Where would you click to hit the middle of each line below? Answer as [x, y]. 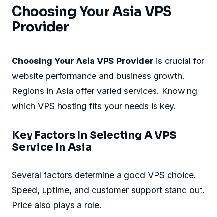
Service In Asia [52, 147]
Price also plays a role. [57, 205]
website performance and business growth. [98, 76]
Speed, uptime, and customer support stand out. [108, 190]
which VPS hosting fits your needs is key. [94, 106]
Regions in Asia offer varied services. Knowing [104, 91]
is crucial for [179, 61]
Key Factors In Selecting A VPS [94, 135]
